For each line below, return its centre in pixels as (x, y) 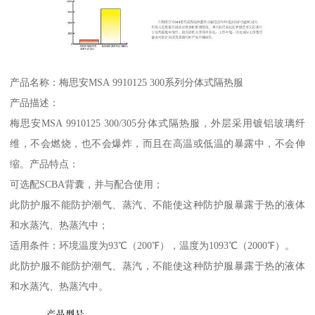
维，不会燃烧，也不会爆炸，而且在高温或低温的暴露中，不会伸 (157, 144)
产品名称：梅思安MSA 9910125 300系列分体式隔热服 (127, 83)
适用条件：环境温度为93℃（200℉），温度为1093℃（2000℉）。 (153, 246)
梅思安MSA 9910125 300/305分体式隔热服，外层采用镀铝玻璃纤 (157, 123)
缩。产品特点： (45, 164)
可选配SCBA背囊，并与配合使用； (87, 185)
